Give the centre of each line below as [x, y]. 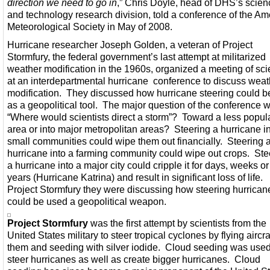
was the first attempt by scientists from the [177, 223]
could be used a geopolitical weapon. [87, 201]
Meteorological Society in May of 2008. [90, 27]
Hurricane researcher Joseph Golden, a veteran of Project [130, 45]
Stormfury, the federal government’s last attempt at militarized [137, 57]
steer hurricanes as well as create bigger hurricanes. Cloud [134, 259]
